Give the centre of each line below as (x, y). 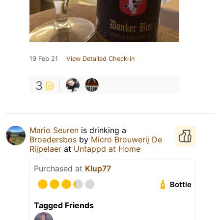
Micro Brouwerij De (126, 140)
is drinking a (102, 130)
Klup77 (98, 169)
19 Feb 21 (44, 59)
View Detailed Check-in (100, 59)
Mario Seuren (54, 130)
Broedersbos (53, 140)
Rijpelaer (45, 149)
